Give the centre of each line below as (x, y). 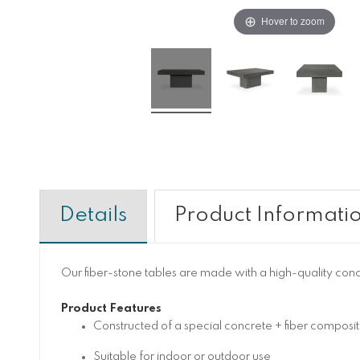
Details (93, 216)
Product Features (111, 308)
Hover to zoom (293, 21)
